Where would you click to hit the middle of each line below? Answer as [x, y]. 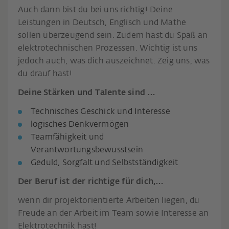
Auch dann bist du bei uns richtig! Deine [95, 10]
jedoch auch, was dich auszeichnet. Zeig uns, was [114, 61]
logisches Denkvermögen [80, 124]
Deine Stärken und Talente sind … [87, 93]
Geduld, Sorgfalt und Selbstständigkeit [105, 163]
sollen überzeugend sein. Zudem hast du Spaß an [113, 36]
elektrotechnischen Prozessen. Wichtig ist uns [108, 48]
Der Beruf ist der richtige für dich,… [91, 182]
